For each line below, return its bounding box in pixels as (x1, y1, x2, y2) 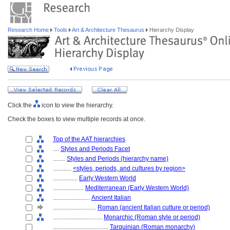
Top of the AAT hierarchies (53, 136, 125, 143)
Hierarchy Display (148, 27, 194, 33)
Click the (8, 102, 33, 109)
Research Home (8, 27, 50, 33)
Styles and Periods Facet (61, 145, 130, 152)
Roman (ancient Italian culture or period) (98, 204, 210, 211)
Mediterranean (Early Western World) (85, 184, 189, 191)
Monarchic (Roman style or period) (104, 214, 200, 221)
